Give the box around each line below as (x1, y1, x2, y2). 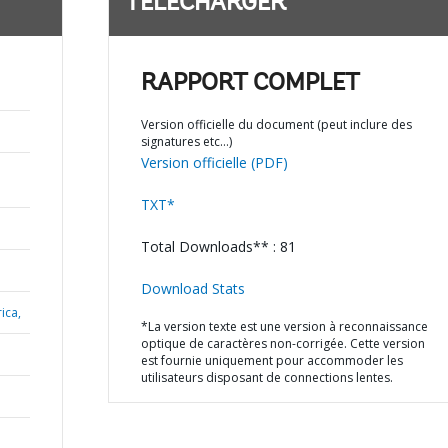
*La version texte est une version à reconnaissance (140, 318, 428, 335)
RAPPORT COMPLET (140, 72, 360, 96)
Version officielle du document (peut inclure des (140, 116, 412, 133)
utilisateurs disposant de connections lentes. (140, 369, 393, 386)
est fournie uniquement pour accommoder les (140, 352, 403, 369)
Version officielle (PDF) (140, 153, 288, 172)
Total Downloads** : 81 (140, 237, 296, 256)
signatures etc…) (140, 133, 232, 150)
